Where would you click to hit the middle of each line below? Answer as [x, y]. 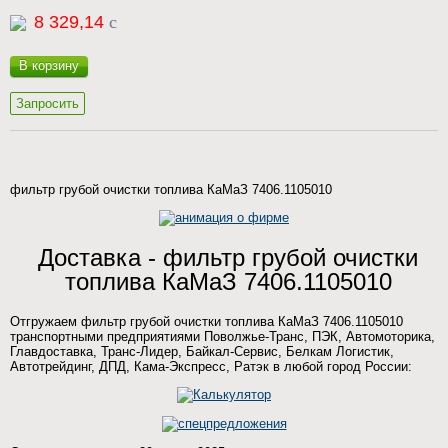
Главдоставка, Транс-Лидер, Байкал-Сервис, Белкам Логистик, [202, 351]
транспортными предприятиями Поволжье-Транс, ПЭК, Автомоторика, [222, 336]
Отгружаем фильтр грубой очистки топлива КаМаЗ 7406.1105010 [206, 321]
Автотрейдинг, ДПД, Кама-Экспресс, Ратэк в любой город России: [211, 366]
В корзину [49, 65]
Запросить [47, 103]
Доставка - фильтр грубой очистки [228, 257]
